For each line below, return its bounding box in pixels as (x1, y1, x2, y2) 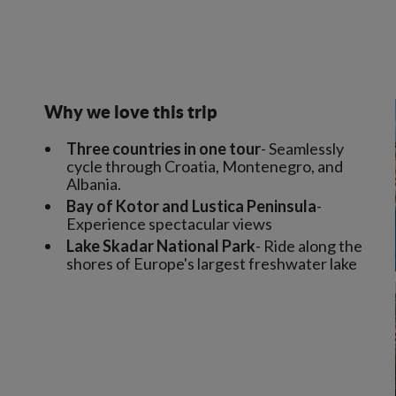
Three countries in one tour (66, 139, 261, 158)
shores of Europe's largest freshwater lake (66, 254, 357, 273)
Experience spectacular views (66, 214, 272, 233)
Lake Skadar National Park (66, 236, 255, 255)
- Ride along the (255, 236, 362, 255)
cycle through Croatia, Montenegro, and (66, 156, 343, 176)
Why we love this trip (44, 102, 217, 122)
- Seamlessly (261, 139, 344, 158)
